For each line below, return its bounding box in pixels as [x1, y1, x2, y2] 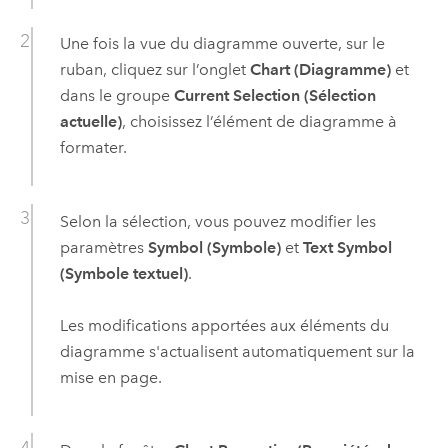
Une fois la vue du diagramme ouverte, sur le [59, 34, 385, 54]
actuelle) [59, 112, 122, 132]
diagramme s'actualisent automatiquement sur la [59, 341, 415, 361]
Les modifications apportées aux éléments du [59, 315, 389, 335]
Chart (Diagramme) [249, 60, 391, 80]
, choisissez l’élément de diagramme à [121, 112, 397, 132]
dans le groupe [59, 86, 174, 106]
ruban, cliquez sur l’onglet [59, 60, 250, 80]
